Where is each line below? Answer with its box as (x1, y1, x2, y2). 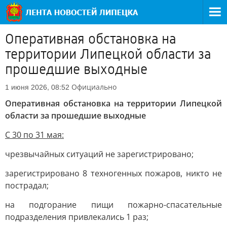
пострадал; (5, 180, 49, 191)
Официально (71, 82, 117, 92)
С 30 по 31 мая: (5, 129, 64, 140)
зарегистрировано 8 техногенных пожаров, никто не (5, 168, 222, 179)
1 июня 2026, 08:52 (5, 83, 69, 91)
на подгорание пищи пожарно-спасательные (5, 199, 222, 210)
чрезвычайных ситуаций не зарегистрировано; (5, 148, 194, 160)
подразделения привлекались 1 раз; (5, 211, 148, 222)
